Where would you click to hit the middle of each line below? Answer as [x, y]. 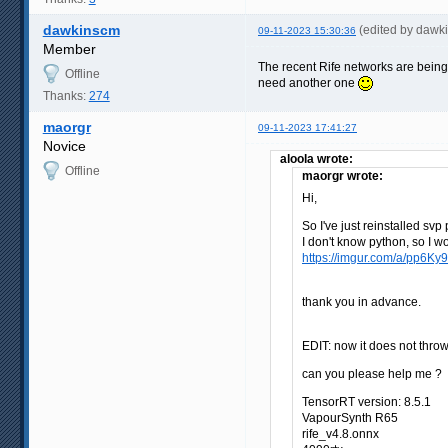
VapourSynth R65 [350, 417]
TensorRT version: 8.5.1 [366, 401]
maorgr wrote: [342, 175]
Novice [64, 145]
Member [69, 48]
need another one [308, 82]
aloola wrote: [316, 158]
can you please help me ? [372, 373]
